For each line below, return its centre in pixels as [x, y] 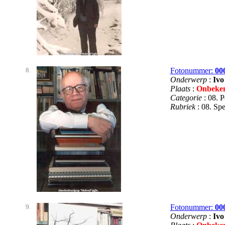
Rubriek [184, 106]
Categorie [187, 97]
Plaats [181, 88]
